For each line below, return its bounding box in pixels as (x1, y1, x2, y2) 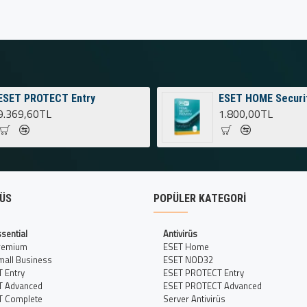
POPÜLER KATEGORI (153, 192, 246, 206)
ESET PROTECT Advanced (163, 279, 262, 293)
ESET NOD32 (163, 253, 213, 267)
